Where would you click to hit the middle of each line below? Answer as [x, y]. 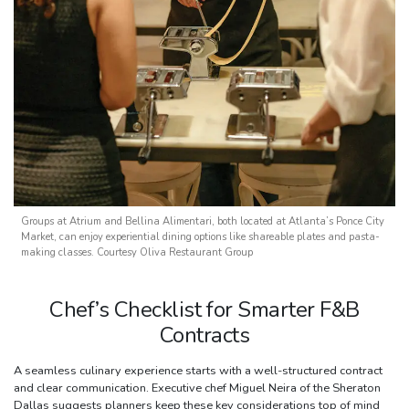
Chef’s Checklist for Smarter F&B [204, 309]
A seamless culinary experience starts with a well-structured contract [198, 370]
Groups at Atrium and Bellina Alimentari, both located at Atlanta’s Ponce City [203, 221]
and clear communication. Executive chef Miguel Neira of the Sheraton [197, 388]
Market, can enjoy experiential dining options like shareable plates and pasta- [200, 236]
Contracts [204, 335]
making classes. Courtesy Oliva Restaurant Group [137, 252]
